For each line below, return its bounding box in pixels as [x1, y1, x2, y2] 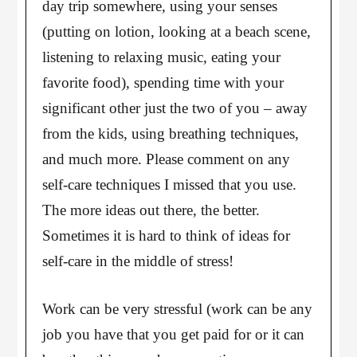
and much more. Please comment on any [42, 151, 291, 167]
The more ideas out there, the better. [42, 202, 261, 218]
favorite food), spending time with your [42, 74, 284, 91]
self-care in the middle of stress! [42, 253, 234, 269]
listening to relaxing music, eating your [42, 49, 281, 65]
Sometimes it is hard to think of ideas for [42, 227, 291, 244]
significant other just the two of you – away [42, 100, 308, 116]
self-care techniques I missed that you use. [42, 176, 297, 193]
